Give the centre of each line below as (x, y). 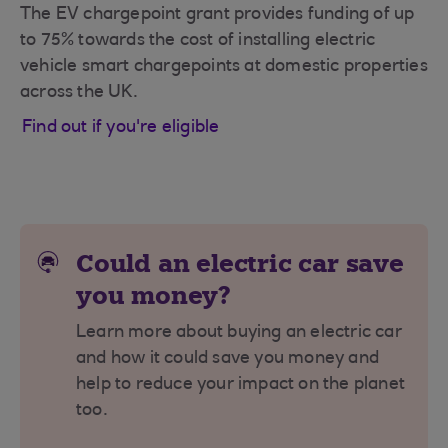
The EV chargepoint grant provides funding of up (217, 15)
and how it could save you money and (227, 359)
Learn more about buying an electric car (239, 333)
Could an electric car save (240, 263)
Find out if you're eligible (121, 128)
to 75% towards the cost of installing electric (198, 41)
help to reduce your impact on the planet (241, 385)
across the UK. (79, 93)
